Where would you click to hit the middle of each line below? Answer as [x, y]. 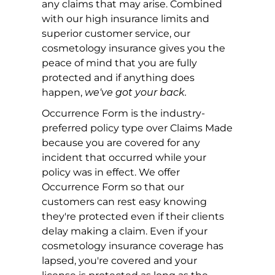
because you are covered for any [121, 143]
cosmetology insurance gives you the [134, 48]
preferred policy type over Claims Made [137, 128]
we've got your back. [136, 93]
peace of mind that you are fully [120, 63]
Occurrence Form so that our [113, 187]
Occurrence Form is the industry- [124, 114]
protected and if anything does [118, 78]
